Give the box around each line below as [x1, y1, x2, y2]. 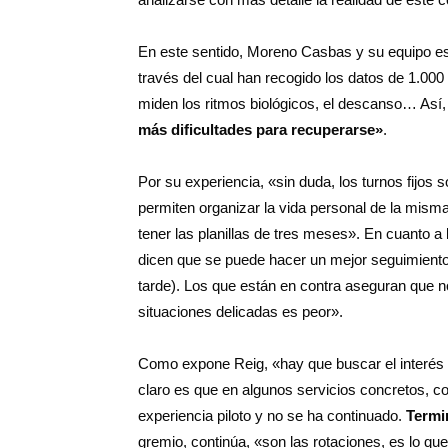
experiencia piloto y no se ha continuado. [138, 407, 406, 424]
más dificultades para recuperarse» [138, 121, 383, 138]
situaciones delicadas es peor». [138, 303, 343, 320]
